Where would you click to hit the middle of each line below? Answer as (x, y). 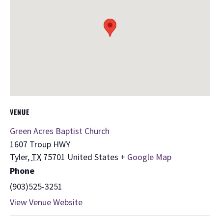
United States (93, 157)
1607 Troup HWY (40, 144)
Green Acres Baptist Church (60, 131)
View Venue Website (46, 202)
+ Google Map (146, 157)
